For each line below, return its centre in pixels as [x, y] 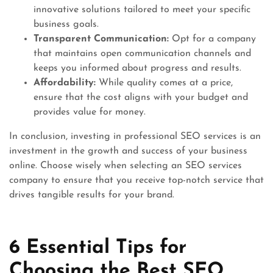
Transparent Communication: [101, 39]
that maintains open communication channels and [142, 54]
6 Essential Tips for [98, 248]
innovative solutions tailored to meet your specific [142, 10]
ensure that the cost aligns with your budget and [141, 97]
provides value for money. [90, 112]
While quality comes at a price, [164, 83]
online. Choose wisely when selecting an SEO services [126, 166]
